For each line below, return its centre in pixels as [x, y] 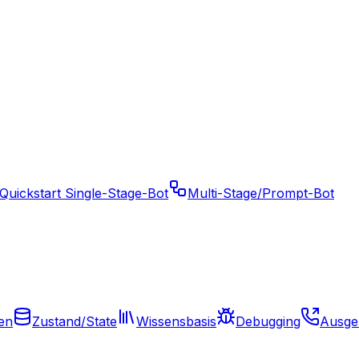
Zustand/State [75, 321]
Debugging [268, 321]
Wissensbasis [176, 321]
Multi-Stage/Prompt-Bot [261, 193]
